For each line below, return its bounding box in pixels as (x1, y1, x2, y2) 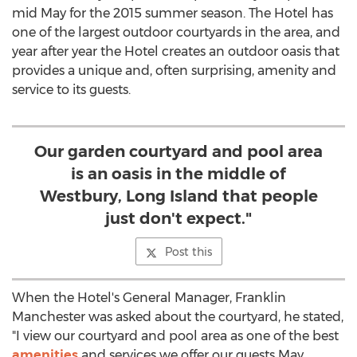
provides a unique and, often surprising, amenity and (12, 63, 336, 78)
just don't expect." (105, 209, 252, 228)
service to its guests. (12, 82, 131, 97)
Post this (164, 245, 212, 259)
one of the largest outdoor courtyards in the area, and (12, 25, 340, 40)
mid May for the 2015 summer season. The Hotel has (12, 6, 333, 21)
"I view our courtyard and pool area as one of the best (12, 328, 339, 343)
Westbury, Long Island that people (39, 186, 318, 206)
